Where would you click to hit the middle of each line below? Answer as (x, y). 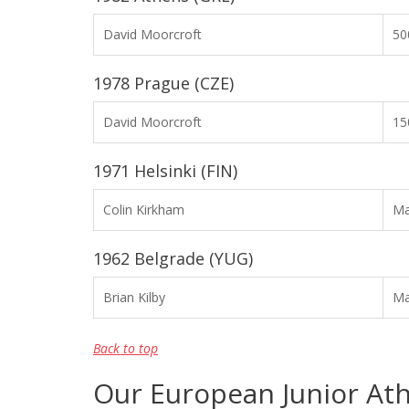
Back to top (126, 348)
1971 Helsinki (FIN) (165, 171)
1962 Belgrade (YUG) (173, 258)
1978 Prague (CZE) (163, 83)
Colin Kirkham (144, 210)
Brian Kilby (134, 297)
